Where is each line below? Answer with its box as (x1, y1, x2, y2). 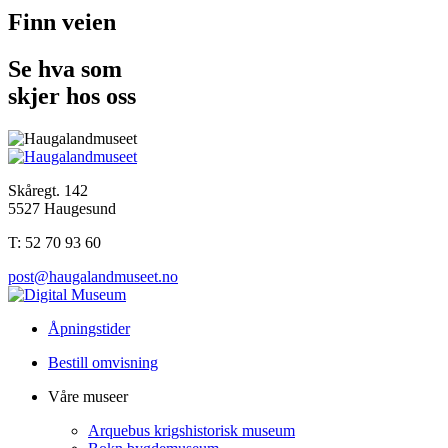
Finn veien (8, 8, 116, 35)
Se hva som (8, 55, 122, 82)
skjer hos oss (8, 82, 136, 109)
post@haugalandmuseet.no (8, 267, 178, 285)
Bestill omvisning (48, 353, 158, 371)
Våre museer (48, 387, 128, 405)
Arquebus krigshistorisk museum (88, 421, 295, 439)
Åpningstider (48, 319, 130, 337)
